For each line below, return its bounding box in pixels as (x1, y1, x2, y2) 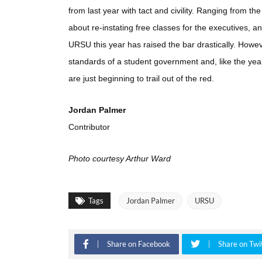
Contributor (68, 122, 110, 132)
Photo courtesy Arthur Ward (68, 153, 171, 163)
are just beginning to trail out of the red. (68, 73, 214, 83)
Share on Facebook (107, 239, 170, 249)
